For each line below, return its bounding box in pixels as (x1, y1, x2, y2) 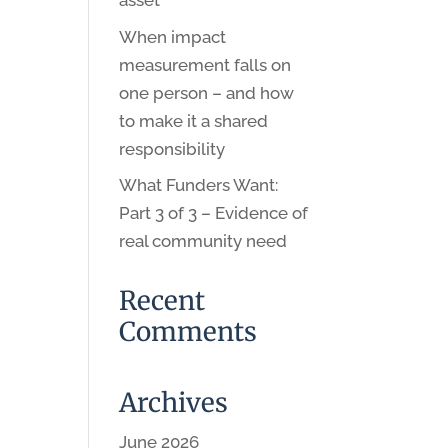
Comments (119, 315, 258, 348)
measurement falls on (119, 54, 292, 75)
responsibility (119, 138, 226, 159)
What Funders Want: (119, 175, 279, 195)
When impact (119, 26, 227, 47)
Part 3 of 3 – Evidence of (119, 203, 309, 223)
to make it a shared (119, 110, 269, 131)
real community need (119, 231, 288, 251)
